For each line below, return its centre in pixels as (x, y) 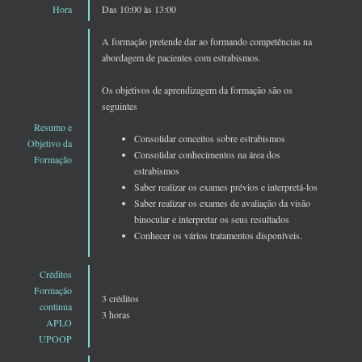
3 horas (116, 315)
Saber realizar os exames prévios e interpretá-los (226, 187)
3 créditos (120, 299)
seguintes (120, 106)
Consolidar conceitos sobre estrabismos (210, 139)
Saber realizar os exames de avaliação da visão (222, 203)
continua (56, 307)
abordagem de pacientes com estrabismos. (181, 58)
